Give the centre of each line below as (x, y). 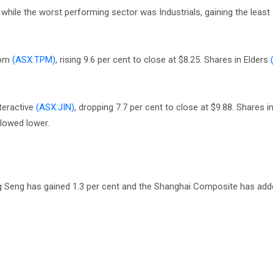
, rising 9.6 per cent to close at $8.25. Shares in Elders (163, 60)
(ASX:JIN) (55, 107)
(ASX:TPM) (34, 60)
